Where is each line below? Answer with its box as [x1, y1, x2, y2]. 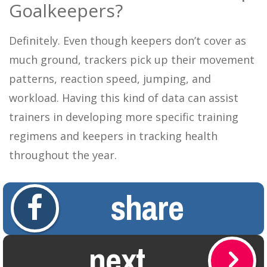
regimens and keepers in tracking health [9, 128, 218, 143]
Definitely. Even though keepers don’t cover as [9, 33, 246, 48]
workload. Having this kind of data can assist [9, 90, 238, 105]
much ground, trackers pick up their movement [9, 52, 254, 67]
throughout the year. [9, 147, 117, 162]
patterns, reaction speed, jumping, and [9, 71, 211, 86]
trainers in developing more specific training [9, 109, 238, 124]
